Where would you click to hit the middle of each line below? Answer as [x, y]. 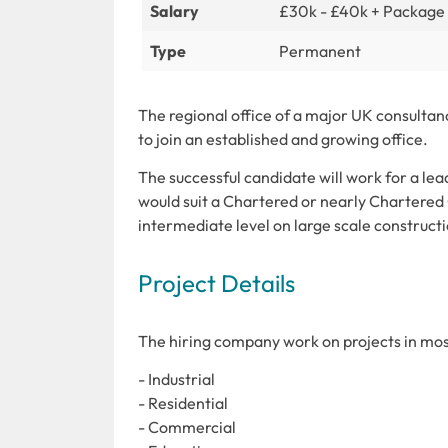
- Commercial [187, 426]
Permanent [320, 50]
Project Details [216, 282]
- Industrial [176, 378]
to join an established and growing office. [283, 138]
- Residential [183, 402]
